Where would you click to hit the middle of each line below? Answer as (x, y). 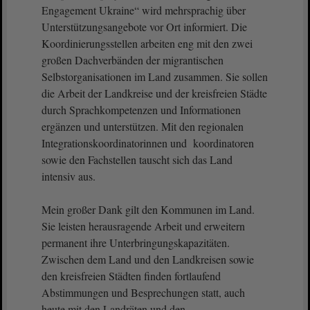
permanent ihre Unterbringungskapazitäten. (136, 243)
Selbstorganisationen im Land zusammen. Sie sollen (155, 76)
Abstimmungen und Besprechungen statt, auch (143, 292)
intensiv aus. (69, 176)
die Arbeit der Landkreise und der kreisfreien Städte (154, 93)
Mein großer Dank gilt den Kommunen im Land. (148, 209)
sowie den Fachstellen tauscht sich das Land (137, 159)
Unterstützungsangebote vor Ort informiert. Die (144, 27)
